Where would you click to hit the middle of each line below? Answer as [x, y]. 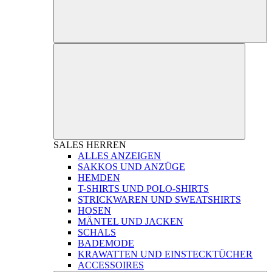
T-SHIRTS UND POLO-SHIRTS [143, 189]
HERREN [106, 145]
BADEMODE [106, 243]
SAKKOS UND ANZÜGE [131, 167]
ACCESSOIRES [111, 265]
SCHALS [97, 233]
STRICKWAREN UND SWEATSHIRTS [159, 200]
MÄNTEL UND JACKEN [131, 222]
